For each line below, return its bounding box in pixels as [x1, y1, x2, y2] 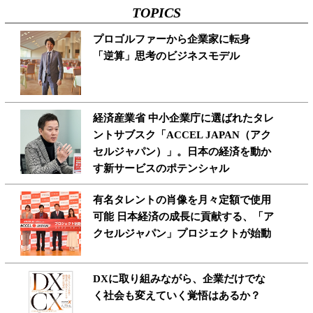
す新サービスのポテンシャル [93, 163, 230, 175]
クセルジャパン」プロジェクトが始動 [93, 228, 272, 240]
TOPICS [131, 5, 181, 21]
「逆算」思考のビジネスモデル [93, 50, 240, 62]
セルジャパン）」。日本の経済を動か [93, 146, 272, 158]
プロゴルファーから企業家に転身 [93, 34, 261, 45]
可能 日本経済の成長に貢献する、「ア [93, 211, 275, 223]
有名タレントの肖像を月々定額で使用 [93, 194, 272, 206]
